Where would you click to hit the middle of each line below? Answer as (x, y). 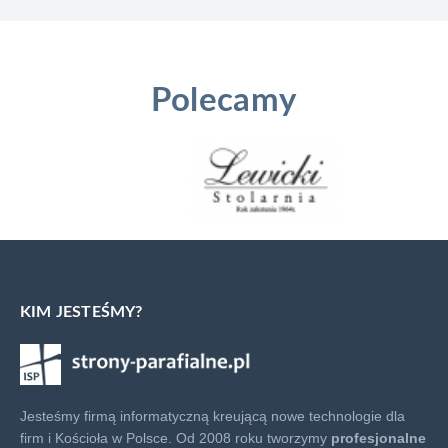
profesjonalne (378, 438)
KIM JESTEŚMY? (81, 312)
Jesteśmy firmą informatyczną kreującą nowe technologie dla (212, 416)
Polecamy (224, 100)
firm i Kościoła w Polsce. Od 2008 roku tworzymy (175, 438)
